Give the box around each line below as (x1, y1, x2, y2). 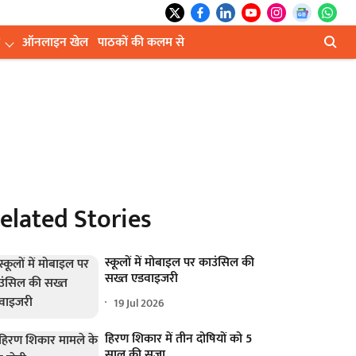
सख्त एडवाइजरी (105, 268, 179, 289)
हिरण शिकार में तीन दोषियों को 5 (105, 328, 253, 350)
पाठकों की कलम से (98, 32, 184, 53)
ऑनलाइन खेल (22, 32, 88, 53)
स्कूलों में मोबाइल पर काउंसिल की (105, 252, 255, 273)
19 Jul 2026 (114, 293, 165, 312)
